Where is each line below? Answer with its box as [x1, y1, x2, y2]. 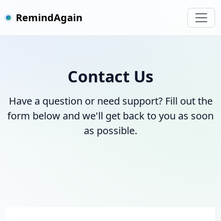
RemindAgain [16, 11, 82, 24]
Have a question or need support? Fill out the [8, 94, 213, 108]
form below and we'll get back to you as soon [7, 109, 214, 122]
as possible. [84, 124, 137, 137]
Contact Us [68, 66, 153, 87]
